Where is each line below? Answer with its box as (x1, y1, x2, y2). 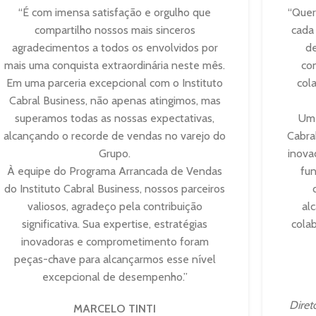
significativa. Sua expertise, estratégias (22, 217, 208, 231)
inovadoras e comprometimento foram (20, 234, 209, 248)
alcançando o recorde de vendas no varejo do (4, 128, 226, 142)
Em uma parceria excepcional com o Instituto (6, 75, 224, 90)
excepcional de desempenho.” (42, 269, 188, 284)
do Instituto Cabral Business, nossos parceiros (4, 181, 226, 195)
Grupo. (99, 146, 131, 160)
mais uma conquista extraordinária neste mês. (4, 58, 226, 72)
